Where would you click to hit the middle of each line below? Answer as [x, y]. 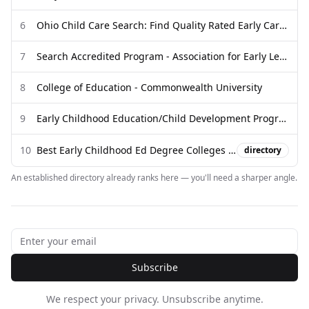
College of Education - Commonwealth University [149, 87]
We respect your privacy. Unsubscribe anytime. [154, 299]
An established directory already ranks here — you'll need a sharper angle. [154, 178]
